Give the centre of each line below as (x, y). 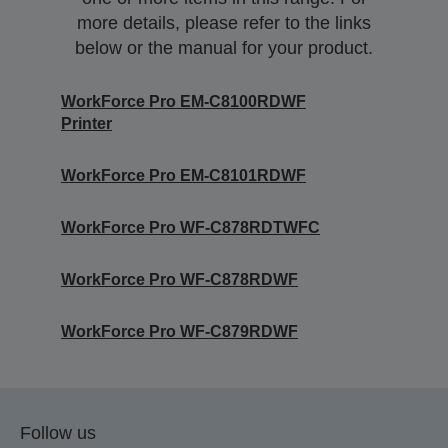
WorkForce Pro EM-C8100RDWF (183, 101)
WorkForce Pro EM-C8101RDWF (183, 175)
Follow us (58, 433)
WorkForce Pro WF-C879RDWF (179, 331)
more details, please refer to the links (224, 23)
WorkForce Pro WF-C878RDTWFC (190, 227)
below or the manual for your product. (224, 48)
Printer (86, 123)
